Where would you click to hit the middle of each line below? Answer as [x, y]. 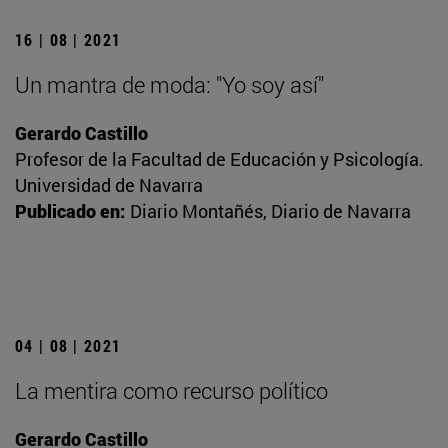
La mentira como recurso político [171, 391]
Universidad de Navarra [109, 185]
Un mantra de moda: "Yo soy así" [169, 85]
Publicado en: [70, 211]
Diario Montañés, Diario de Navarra [270, 211]
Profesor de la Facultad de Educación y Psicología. [219, 159]
